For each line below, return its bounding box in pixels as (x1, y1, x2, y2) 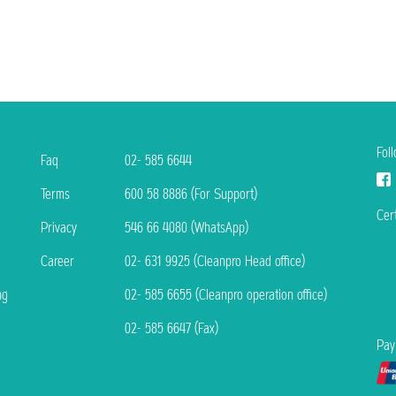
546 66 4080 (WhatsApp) (125, 212, 248, 243)
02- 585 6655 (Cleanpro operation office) (125, 279, 327, 310)
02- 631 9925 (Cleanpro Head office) (125, 246, 305, 277)
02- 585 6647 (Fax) (125, 313, 218, 344)
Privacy (41, 212, 77, 243)
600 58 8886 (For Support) (125, 179, 257, 209)
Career (41, 246, 74, 277)
